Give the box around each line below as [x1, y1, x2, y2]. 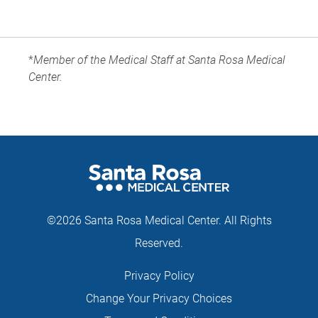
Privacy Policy [124, 269, 194, 283]
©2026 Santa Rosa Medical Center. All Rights [46, 214, 272, 227]
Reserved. [135, 236, 183, 250]
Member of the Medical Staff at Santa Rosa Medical [33, 53, 285, 67]
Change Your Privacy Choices [86, 292, 232, 305]
